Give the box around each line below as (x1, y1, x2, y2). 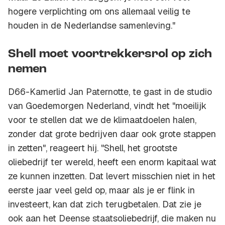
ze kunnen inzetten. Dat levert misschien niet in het (8, 170, 215, 182)
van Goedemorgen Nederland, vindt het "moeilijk (8, 100, 206, 112)
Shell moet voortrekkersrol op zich (8, 48, 212, 61)
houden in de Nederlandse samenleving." (8, 20, 175, 32)
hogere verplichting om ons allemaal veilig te (8, 6, 190, 18)
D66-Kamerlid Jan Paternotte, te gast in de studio (8, 86, 212, 98)
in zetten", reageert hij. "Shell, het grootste (8, 142, 177, 154)
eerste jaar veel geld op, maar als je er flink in (8, 184, 195, 196)
